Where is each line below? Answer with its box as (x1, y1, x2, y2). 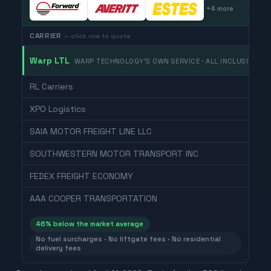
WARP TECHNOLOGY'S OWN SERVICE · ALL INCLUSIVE (74, 57, 257, 66)
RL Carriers (30, 81, 73, 93)
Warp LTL (30, 55, 70, 67)
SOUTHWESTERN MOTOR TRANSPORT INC (30, 148, 198, 160)
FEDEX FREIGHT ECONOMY (30, 171, 133, 182)
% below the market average (45, 219, 144, 228)
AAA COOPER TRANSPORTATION (30, 193, 157, 204)
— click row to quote (61, 32, 130, 41)
